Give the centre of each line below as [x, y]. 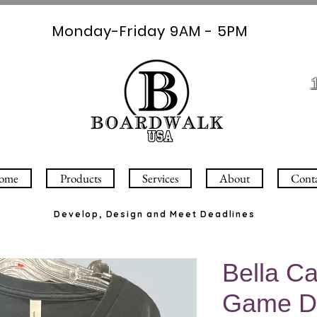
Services [160, 178]
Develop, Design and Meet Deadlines [155, 214]
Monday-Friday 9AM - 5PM [150, 31]
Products [80, 178]
